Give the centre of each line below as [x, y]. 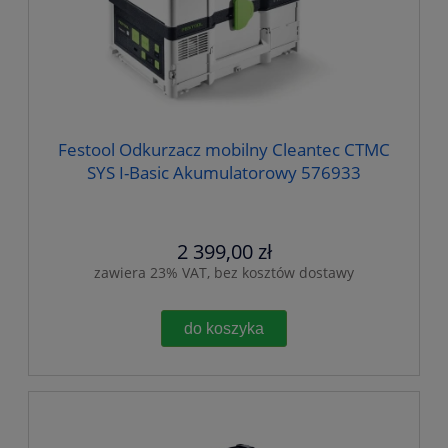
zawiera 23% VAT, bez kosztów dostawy [224, 272]
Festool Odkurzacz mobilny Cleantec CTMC [224, 150]
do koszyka [224, 327]
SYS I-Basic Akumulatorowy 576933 [224, 173]
